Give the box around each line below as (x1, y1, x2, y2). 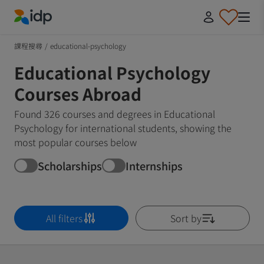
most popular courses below (14, 135, 137, 149)
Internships (126, 157, 183, 173)
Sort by (170, 211, 202, 225)
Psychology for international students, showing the (14, 121, 232, 135)
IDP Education (14, 24, 74, 39)
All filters (46, 211, 82, 225)
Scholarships (38, 157, 102, 173)
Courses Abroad (14, 82, 141, 105)
